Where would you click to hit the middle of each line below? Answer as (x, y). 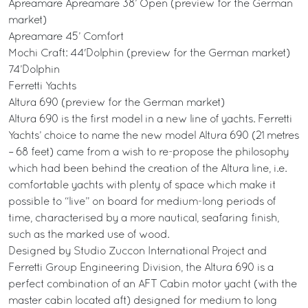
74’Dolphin (34, 70)
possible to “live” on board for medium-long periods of (142, 202)
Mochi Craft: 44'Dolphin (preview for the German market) (149, 54)
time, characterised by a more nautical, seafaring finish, (144, 219)
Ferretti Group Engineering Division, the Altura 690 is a (141, 268)
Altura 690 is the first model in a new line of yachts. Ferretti (150, 120)
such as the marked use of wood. (89, 235)
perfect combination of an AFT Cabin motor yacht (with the (153, 285)
